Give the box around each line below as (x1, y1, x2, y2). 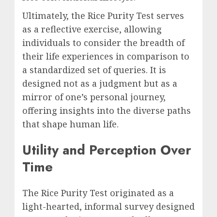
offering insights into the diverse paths (22, 104, 191, 116)
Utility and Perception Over (22, 140, 191, 160)
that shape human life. (22, 118, 119, 130)
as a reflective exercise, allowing (22, 23, 162, 35)
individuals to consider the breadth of (22, 36, 185, 48)
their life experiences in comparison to (22, 50, 189, 62)
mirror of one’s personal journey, (22, 91, 166, 103)
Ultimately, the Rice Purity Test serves (22, 9, 184, 21)
